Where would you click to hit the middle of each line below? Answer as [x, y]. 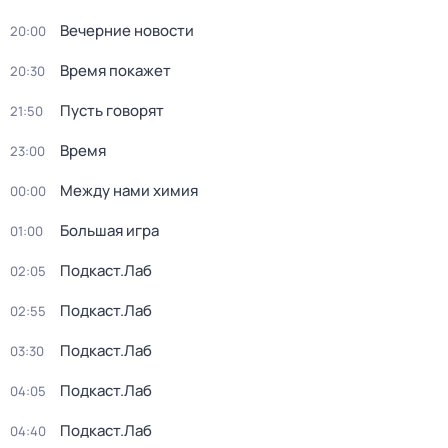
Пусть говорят [112, 110]
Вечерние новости [127, 30]
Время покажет [115, 70]
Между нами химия [129, 190]
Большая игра [109, 230]
